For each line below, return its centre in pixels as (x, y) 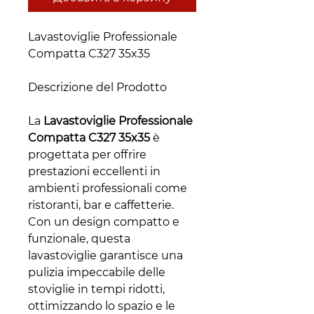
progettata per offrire (87, 155)
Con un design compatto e (104, 222)
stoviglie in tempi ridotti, (96, 289)
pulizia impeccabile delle (97, 273)
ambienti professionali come (108, 189)
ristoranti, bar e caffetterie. (101, 205)
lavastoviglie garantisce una (105, 256)
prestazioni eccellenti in (94, 172)
